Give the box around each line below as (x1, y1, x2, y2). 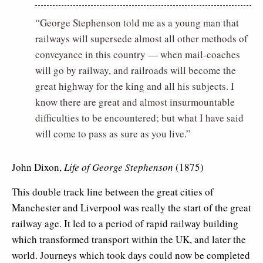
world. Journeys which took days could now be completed (12, 248, 250, 262)
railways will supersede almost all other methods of (35, 31, 248, 45)
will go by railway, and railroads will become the (35, 63, 236, 77)
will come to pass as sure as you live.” (35, 126, 191, 140)
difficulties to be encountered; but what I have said (35, 110, 244, 124)
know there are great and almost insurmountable (35, 95, 235, 109)
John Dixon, (12, 160, 64, 174)
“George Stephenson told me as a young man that (35, 15, 239, 29)
